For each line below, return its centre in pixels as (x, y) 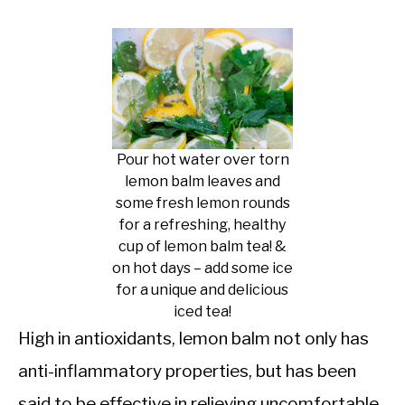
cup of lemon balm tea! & (202, 246)
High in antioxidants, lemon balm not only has (193, 338)
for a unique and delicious (202, 289)
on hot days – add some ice (202, 268)
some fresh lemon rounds (202, 202)
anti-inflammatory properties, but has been (187, 371)
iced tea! (202, 311)
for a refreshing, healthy (202, 224)
